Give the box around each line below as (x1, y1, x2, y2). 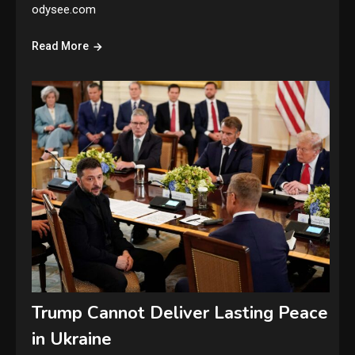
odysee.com (32, 2, 97, 17)
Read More (32, 39, 90, 52)
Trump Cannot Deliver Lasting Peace (32, 301, 329, 326)
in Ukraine (32, 327, 113, 352)
